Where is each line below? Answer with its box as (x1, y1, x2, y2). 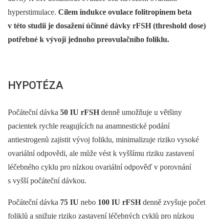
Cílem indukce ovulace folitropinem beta (58, 7, 192, 16)
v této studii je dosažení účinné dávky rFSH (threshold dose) (8, 21, 206, 30)
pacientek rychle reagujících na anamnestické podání (8, 122, 170, 131)
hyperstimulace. (8, 7, 58, 16)
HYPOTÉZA (8, 79, 63, 91)
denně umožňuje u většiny (99, 108, 182, 117)
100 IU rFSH (98, 198, 141, 207)
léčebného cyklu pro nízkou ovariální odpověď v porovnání (8, 163, 191, 172)
